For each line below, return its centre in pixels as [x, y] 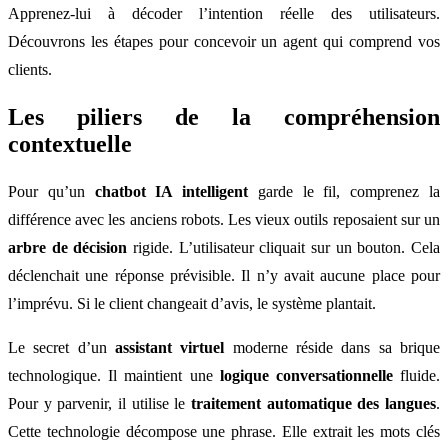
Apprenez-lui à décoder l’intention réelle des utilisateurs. [224, 13]
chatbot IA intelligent [171, 191]
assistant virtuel [170, 347]
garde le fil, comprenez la [344, 191]
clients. [30, 69]
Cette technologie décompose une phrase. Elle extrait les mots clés [224, 431]
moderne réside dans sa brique [332, 347]
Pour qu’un [51, 191]
